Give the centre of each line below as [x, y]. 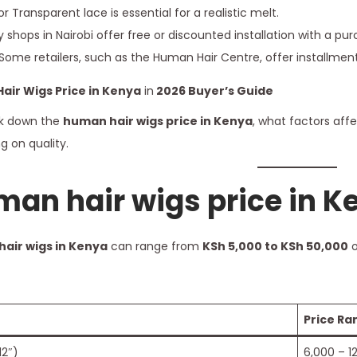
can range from [155, 246]
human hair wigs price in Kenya [157, 121]
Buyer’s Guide [229, 90]
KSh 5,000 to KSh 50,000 [275, 246]
